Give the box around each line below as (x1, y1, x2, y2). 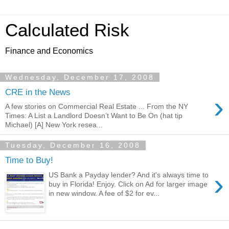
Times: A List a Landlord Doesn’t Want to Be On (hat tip (5, 111, 182, 120)
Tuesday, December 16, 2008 (5, 141, 141, 150)
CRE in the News (5, 86, 71, 97)
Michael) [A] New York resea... (5, 121, 103, 129)
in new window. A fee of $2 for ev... (49, 189, 160, 197)
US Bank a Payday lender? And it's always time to (49, 170, 209, 179)
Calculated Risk (5, 20, 129, 40)
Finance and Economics (5, 47, 93, 55)
